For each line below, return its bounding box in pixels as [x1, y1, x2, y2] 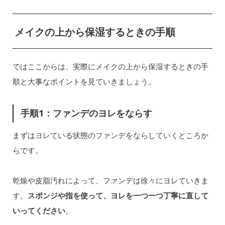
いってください [12, 205, 65, 215]
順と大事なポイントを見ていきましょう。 [12, 76, 156, 87]
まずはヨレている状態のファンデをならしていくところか [12, 130, 208, 140]
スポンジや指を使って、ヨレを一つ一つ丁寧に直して [27, 190, 208, 200]
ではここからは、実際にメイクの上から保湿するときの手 [12, 61, 208, 72]
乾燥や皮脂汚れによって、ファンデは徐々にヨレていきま [12, 175, 208, 185]
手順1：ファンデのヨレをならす [21, 107, 153, 120]
